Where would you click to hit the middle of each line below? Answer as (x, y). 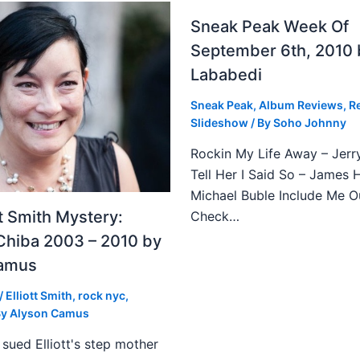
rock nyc (102, 295)
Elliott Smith (39, 295)
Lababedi (226, 74)
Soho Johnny (309, 122)
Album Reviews (301, 104)
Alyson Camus (49, 313)
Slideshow (219, 122)
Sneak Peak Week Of (269, 26)
